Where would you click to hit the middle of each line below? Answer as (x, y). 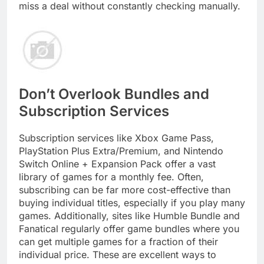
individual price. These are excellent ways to (118, 255)
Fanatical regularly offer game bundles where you (129, 229)
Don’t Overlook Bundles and (114, 94)
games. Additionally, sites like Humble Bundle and (129, 216)
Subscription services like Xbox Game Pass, (116, 138)
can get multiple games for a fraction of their (118, 242)
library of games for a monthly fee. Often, (111, 177)
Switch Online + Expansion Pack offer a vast (117, 164)
